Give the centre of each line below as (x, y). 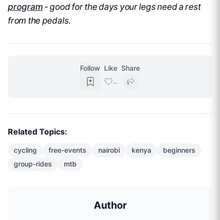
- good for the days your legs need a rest (122, 7)
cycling (25, 150)
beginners (179, 150)
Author (110, 206)
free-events (68, 150)
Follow (90, 68)
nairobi (109, 150)
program (25, 7)
